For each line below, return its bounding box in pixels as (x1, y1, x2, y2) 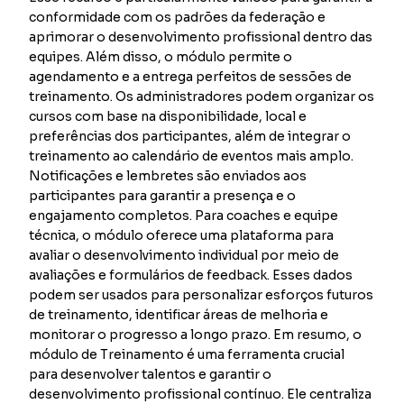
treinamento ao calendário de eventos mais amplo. (29, 147, 354, 164)
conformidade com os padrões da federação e (29, 8, 326, 25)
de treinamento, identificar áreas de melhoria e (29, 306, 329, 323)
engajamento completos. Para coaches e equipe (29, 207, 339, 224)
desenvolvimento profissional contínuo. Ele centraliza (29, 385, 372, 402)
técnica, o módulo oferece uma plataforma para (29, 226, 335, 243)
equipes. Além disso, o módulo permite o (29, 48, 293, 65)
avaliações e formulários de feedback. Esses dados (29, 266, 353, 283)
